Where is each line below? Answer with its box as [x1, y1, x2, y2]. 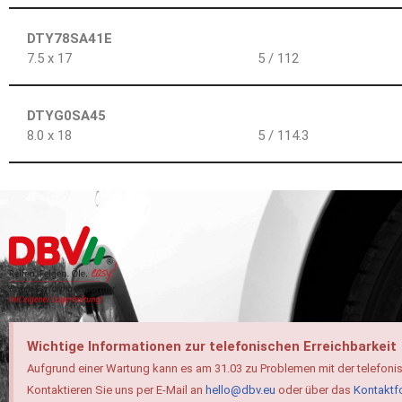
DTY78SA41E [27, 31, 112, 48]
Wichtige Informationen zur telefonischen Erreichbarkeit [27, 338, 397, 355]
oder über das [275, 383, 354, 398]
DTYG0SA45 [27, 108, 106, 125]
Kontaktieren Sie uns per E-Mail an [27, 383, 205, 398]
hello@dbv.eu [205, 383, 275, 398]
